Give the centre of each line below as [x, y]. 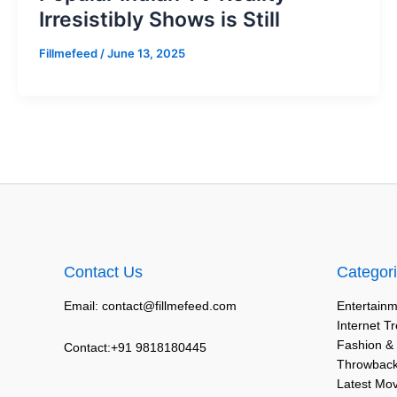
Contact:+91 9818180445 [135, 347]
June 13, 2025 [146, 53]
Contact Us [103, 272]
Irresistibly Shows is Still [160, 19]
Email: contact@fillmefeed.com [150, 306]
